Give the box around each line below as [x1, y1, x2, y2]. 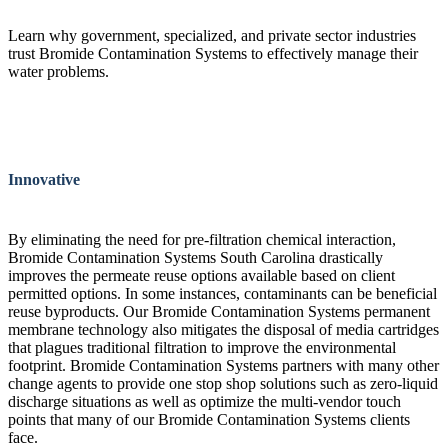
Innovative [8, 170, 80, 188]
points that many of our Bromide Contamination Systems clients [8, 410, 410, 428]
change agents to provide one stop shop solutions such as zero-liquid [8, 374, 438, 392]
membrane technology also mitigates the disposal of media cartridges [8, 320, 439, 338]
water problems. [8, 63, 109, 81]
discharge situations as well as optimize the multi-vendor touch [8, 392, 401, 410]
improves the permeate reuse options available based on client [8, 266, 395, 284]
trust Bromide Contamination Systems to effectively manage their [8, 45, 418, 63]
